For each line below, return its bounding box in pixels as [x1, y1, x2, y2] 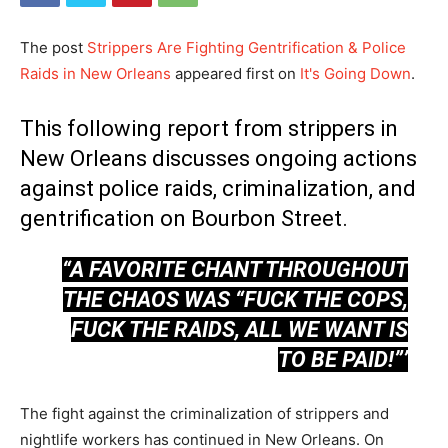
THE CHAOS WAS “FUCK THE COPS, [62, 287, 408, 312]
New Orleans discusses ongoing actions [20, 146, 417, 171]
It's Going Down [300, 64, 411, 83]
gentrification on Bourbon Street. [20, 206, 353, 231]
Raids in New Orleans [20, 64, 171, 83]
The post [20, 38, 87, 57]
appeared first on [171, 64, 300, 83]
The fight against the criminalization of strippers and [20, 404, 389, 423]
